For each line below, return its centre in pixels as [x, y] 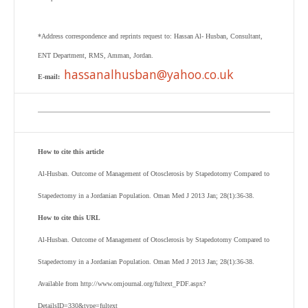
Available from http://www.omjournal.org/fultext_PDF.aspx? [122, 284]
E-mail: [49, 77]
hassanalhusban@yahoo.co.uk [149, 74]
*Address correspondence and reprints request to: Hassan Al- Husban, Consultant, [150, 36]
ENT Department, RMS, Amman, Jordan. [96, 55]
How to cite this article [71, 152]
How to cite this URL [69, 218]
